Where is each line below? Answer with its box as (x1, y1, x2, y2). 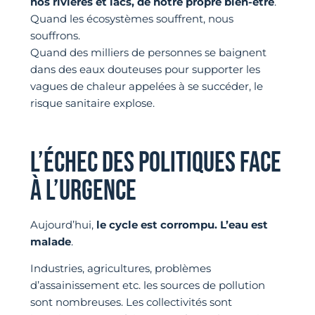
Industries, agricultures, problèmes (30, 261, 211, 275)
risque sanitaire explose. (30, 96, 155, 110)
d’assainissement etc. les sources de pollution (30, 278, 265, 292)
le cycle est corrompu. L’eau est (93, 217, 268, 231)
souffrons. (30, 29, 80, 43)
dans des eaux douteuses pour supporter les (30, 63, 260, 77)
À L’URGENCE (30, 174, 136, 208)
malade (30, 234, 71, 248)
